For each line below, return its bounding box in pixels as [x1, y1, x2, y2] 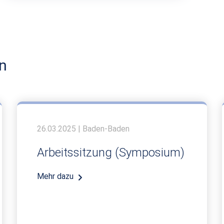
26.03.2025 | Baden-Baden [37, 123, 129, 133]
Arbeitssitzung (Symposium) [37, 145, 184, 159]
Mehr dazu [37, 171, 73, 181]
